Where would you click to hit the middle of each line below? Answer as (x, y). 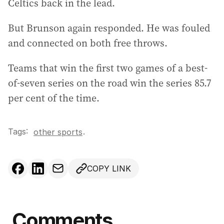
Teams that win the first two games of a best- (108, 68)
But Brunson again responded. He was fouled (109, 28)
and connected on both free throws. (88, 43)
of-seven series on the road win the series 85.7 (110, 83)
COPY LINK (109, 169)
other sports (58, 132)
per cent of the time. (54, 98)
